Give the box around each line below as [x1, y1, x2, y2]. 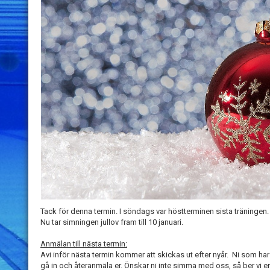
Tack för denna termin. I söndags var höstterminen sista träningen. [40, 207, 269, 216]
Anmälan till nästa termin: [40, 239, 127, 249]
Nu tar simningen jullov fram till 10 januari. [40, 218, 183, 227]
